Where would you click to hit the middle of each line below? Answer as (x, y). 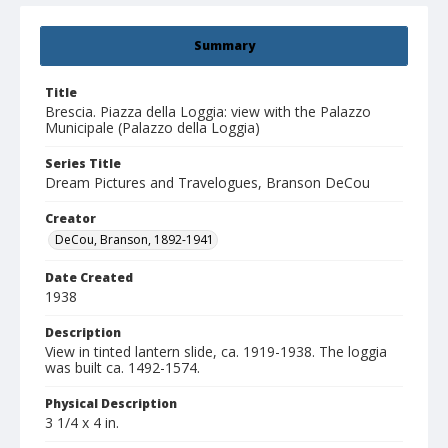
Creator (70, 219)
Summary (224, 46)
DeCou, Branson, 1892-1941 (134, 240)
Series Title (83, 164)
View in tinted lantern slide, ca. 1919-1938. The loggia (216, 352)
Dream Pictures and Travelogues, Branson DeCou (207, 183)
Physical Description (111, 404)
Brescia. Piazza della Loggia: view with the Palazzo (208, 112)
